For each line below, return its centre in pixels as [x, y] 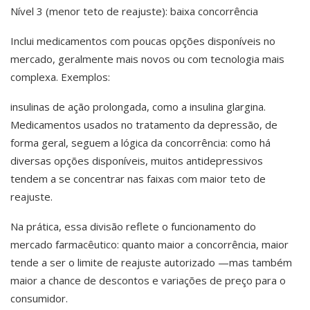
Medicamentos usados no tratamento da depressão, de [144, 125]
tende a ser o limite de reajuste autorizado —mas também [151, 262]
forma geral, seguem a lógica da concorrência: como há [140, 143]
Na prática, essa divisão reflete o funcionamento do [133, 226]
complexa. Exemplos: [60, 77]
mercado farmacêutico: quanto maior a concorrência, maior [149, 244]
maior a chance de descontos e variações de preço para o [148, 280]
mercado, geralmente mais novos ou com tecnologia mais [147, 59]
